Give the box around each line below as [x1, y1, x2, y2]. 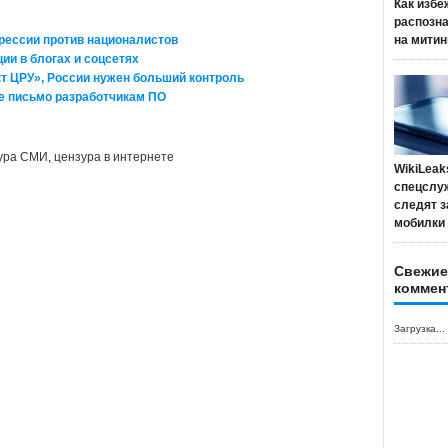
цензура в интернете [54, 150, 174, 164]
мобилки [394, 216, 445, 230]
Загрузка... [394, 323, 445, 334]
